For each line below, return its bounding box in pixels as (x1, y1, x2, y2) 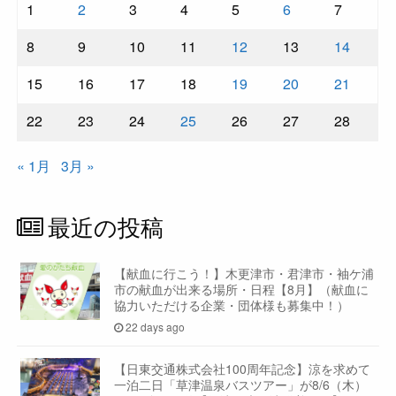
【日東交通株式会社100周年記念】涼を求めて (114, 360, 371, 378)
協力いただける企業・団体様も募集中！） (114, 296, 350, 315)
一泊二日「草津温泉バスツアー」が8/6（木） (114, 376, 368, 394)
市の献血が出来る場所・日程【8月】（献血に (114, 280, 369, 299)
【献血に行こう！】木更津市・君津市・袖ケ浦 (114, 264, 375, 283)
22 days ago (125, 318, 185, 334)
